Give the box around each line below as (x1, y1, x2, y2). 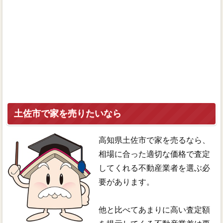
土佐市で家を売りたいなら (13, 108, 121, 118)
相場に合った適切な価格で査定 (99, 149, 211, 158)
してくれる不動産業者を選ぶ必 (99, 163, 211, 172)
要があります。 (99, 177, 155, 186)
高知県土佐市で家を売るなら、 (99, 135, 211, 144)
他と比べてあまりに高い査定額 (99, 205, 211, 214)
